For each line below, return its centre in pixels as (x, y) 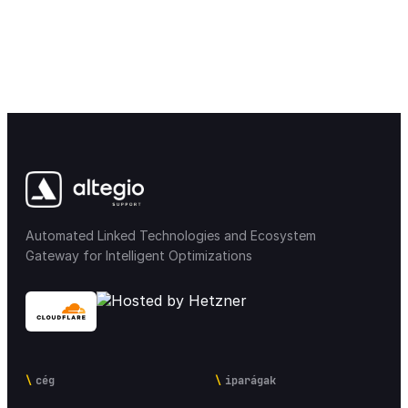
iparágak (251, 381)
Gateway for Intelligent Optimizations (139, 256)
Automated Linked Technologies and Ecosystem (171, 236)
